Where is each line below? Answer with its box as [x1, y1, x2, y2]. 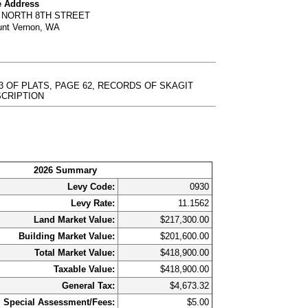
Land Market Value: [34, 214, 115, 225]
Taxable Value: [54, 263, 115, 274]
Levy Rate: [71, 197, 115, 208]
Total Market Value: [34, 247, 115, 258]
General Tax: [62, 280, 115, 291]
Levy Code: [67, 181, 115, 192]
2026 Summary [34, 164, 98, 175]
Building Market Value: [19, 230, 115, 241]
